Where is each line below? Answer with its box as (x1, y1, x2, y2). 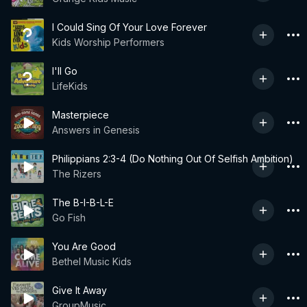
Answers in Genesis (52, 124, 140, 136)
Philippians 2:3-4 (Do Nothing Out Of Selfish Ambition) (52, 153, 293, 164)
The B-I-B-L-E (52, 197, 114, 208)
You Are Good (52, 241, 116, 252)
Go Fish (52, 212, 86, 223)
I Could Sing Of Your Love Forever (52, 21, 207, 33)
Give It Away (52, 284, 107, 296)
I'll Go (52, 65, 77, 77)
